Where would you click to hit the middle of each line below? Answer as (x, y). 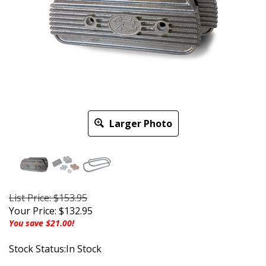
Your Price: (33, 211)
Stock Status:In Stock (55, 249)
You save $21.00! (42, 223)
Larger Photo (139, 124)
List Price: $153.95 (48, 198)
